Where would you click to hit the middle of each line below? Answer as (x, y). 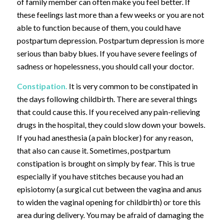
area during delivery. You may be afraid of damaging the (110, 215)
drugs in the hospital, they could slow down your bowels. (111, 124)
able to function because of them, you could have (99, 28)
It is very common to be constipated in (133, 86)
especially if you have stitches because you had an (100, 176)
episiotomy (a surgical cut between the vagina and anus (109, 189)
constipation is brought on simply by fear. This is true (106, 163)
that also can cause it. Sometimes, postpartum (93, 150)
